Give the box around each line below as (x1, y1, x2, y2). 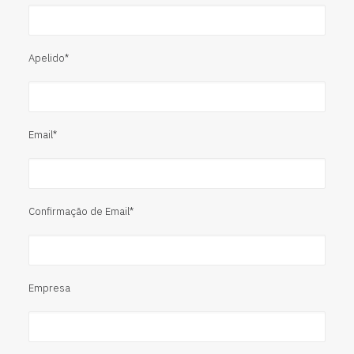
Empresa (28, 281, 70, 295)
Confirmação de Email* (28, 205, 134, 218)
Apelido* (28, 51, 69, 65)
